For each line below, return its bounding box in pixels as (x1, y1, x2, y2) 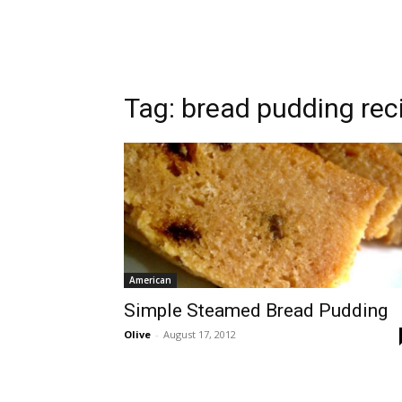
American (129, 274, 171, 286)
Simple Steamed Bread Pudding (124, 300, 388, 321)
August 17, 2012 (163, 328, 236, 341)
